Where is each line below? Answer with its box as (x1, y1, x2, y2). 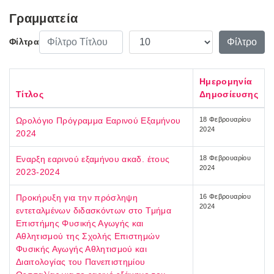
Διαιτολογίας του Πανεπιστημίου (16, 256, 146, 267)
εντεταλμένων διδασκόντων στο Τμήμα (16, 205, 171, 215)
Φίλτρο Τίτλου (39, 31, 98, 41)
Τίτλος (16, 89, 44, 99)
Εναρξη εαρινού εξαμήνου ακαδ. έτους (16, 154, 170, 164)
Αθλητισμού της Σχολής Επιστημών (16, 231, 160, 241)
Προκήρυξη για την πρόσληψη (16, 192, 138, 202)
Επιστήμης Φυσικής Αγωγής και (16, 218, 144, 228)
